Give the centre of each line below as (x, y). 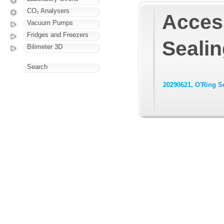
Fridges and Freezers (58, 35)
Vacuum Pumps (50, 23)
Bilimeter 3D (45, 47)
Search (37, 67)
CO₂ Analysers (48, 11)
